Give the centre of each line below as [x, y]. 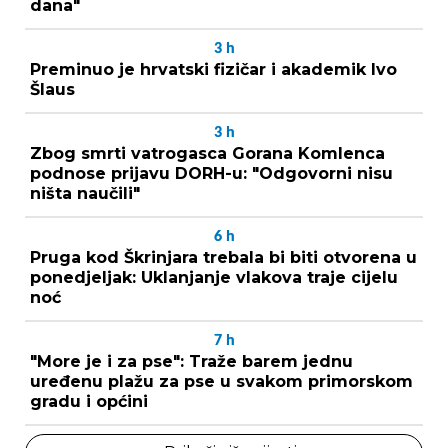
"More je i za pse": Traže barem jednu [191, 361]
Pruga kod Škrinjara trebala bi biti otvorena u [223, 257]
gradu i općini [89, 401]
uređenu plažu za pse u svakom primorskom [221, 381]
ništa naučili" [85, 193]
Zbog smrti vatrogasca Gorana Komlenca [207, 153]
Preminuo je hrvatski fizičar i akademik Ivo [213, 69]
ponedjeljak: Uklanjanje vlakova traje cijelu [214, 277]
